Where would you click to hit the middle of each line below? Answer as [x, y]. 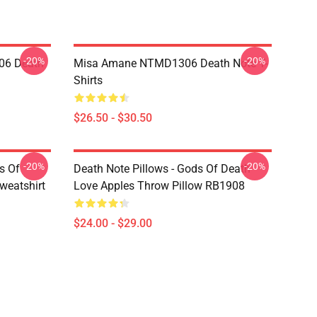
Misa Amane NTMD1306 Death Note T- [171, 63]
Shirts [88, 80]
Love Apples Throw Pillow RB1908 [159, 186]
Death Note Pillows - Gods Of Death [162, 169]
